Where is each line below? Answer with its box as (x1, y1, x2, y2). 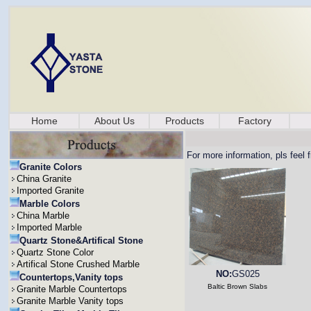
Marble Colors (19, 199, 80, 209)
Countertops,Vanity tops (19, 272, 123, 283)
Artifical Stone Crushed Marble (17, 259, 140, 269)
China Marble (17, 210, 69, 221)
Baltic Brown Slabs (208, 283, 267, 290)
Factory (237, 115, 271, 126)
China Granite (17, 174, 72, 184)
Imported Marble (17, 222, 82, 233)
